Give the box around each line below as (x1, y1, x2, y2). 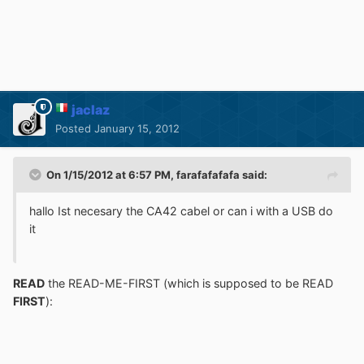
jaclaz (71, 102, 110, 119)
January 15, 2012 (94, 122, 180, 136)
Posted (55, 122, 94, 136)
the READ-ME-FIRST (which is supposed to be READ (45, 275, 333, 290)
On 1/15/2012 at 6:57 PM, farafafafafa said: (46, 168, 267, 182)
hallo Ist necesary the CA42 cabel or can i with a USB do (29, 204, 333, 219)
